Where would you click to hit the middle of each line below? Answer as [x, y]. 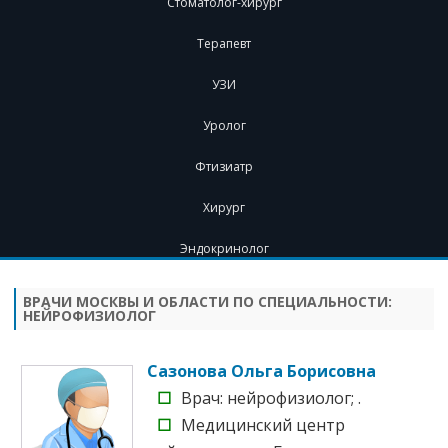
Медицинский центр [263, 424]
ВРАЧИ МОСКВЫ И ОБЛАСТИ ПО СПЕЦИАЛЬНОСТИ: [207, 301]
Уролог [224, 125]
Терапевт [224, 43]
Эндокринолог [224, 248]
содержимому [279, 296]
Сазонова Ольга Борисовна [261, 370]
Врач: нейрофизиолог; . [271, 397]
